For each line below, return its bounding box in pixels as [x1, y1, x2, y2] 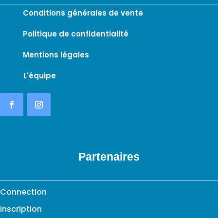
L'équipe [23, 70, 56, 81]
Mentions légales [23, 49, 89, 60]
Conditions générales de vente [23, 7, 143, 18]
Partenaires [78, 150, 140, 163]
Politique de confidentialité [23, 28, 128, 39]
